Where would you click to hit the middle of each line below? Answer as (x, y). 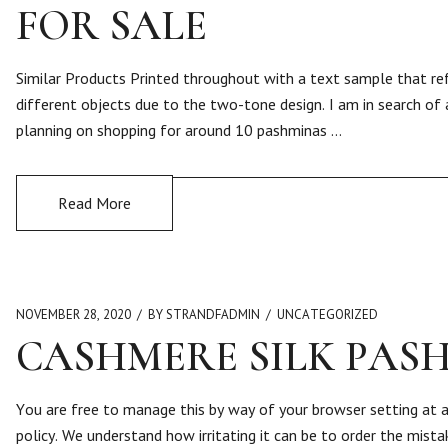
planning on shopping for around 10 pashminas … (179, 130)
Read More (94, 203)
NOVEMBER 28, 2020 (73, 314)
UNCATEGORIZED (327, 314)
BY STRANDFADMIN (204, 314)
